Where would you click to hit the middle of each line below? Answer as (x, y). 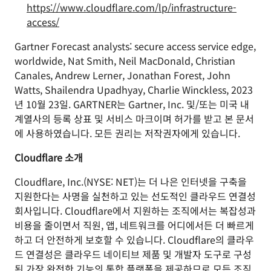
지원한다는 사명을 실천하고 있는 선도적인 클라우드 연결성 (135, 196)
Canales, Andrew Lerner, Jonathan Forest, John (122, 75)
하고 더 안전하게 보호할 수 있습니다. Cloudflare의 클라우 (134, 240)
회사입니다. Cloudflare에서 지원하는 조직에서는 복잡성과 (135, 211)
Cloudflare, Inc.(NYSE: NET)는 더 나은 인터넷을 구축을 (131, 181)
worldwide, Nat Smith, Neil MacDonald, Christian (125, 60)
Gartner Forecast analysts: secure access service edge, (135, 46)
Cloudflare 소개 (49, 157)
